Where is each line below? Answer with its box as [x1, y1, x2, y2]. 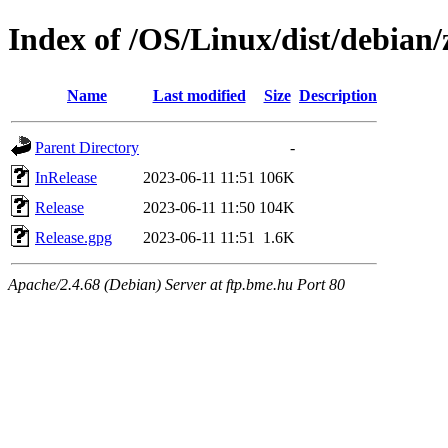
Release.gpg [35, 228, 112, 246]
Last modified [152, 86, 246, 104]
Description [299, 86, 377, 104]
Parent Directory [35, 138, 139, 156]
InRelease [35, 168, 97, 186]
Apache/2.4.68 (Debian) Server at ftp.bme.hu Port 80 [8, 275, 345, 293]
